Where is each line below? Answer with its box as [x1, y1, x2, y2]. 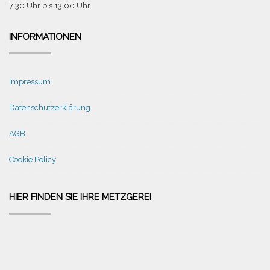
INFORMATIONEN [9, 31, 81, 42]
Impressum [9, 77, 51, 86]
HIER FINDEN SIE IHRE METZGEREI [9, 191, 151, 202]
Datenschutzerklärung [9, 102, 90, 112]
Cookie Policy [9, 154, 56, 164]
